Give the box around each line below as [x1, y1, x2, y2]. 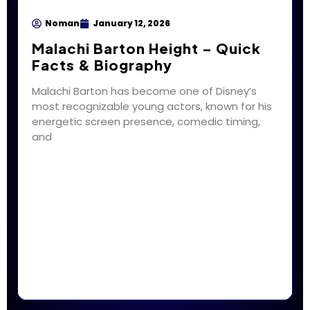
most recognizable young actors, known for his [32, 99, 272, 114]
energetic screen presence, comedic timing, [32, 114, 260, 129]
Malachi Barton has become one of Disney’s [32, 84, 257, 99]
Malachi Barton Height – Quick [32, 39, 261, 57]
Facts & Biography [32, 56, 172, 74]
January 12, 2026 [93, 17, 170, 30]
